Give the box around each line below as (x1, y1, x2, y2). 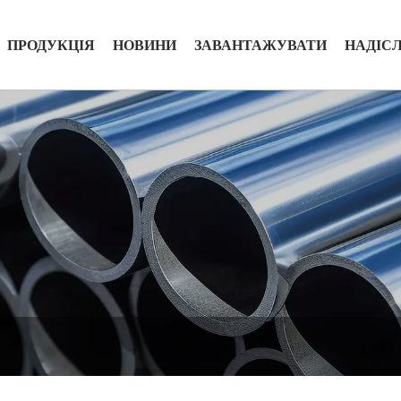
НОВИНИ (113, 38, 176, 54)
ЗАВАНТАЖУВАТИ (194, 38, 327, 54)
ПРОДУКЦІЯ (7, 38, 95, 54)
